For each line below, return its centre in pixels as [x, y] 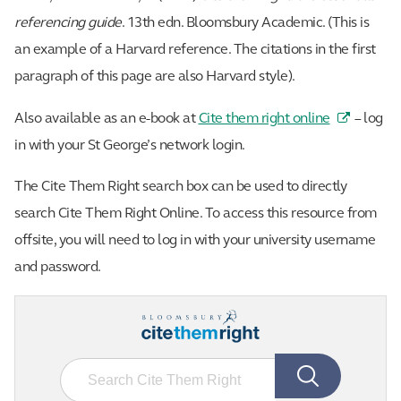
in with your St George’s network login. [130, 145]
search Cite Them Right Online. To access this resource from [196, 213]
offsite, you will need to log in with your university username [195, 240]
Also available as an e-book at [107, 119]
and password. [58, 267]
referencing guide [68, 23]
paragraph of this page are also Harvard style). [155, 77]
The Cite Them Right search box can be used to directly [180, 187]
